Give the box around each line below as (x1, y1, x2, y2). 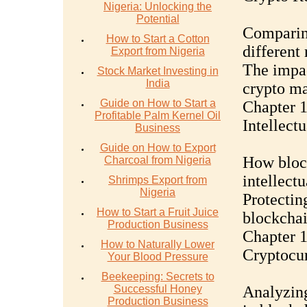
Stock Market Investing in (97, 65, 219, 77)
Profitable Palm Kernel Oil (95, 110, 221, 121)
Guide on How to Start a (99, 97, 216, 109)
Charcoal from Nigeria (104, 154, 211, 166)
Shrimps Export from (108, 174, 207, 186)
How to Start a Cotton (106, 33, 210, 45)
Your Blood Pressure (107, 251, 208, 262)
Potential (136, 13, 180, 25)
